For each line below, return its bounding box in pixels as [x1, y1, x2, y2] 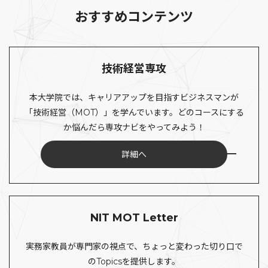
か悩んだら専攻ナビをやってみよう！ [63, 122, 205, 133]
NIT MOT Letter [90, 211, 178, 225]
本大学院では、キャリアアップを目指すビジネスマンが [29, 92, 239, 103]
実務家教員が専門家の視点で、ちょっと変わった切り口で [25, 241, 243, 252]
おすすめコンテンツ [75, 9, 193, 26]
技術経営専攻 [102, 62, 166, 76]
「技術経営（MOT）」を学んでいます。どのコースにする [24, 107, 244, 118]
